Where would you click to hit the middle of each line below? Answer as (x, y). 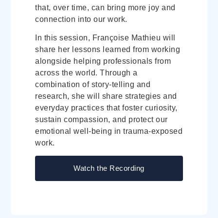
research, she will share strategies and (106, 96)
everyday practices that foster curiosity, (106, 108)
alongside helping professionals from (103, 61)
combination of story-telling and (93, 84)
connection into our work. (81, 19)
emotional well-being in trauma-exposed (109, 131)
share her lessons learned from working (108, 49)
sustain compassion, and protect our (101, 119)
